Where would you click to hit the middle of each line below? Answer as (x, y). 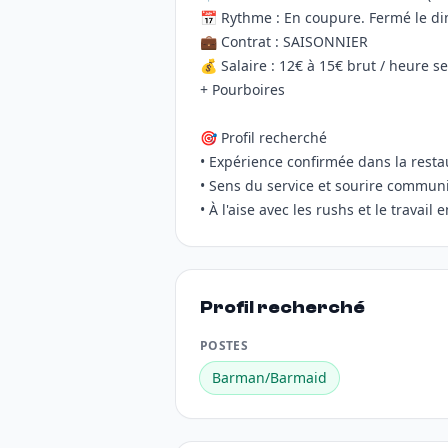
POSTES (224, 345)
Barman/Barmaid (269, 377)
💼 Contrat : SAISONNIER (284, 41)
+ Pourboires (242, 89)
